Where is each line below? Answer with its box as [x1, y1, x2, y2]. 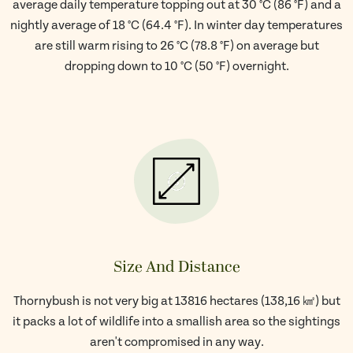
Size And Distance [113, 255, 240, 279]
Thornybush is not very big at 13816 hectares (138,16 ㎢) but [13, 294, 340, 309]
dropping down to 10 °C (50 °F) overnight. [64, 59, 289, 74]
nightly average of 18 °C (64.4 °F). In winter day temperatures [10, 18, 343, 33]
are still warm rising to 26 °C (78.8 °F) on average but [34, 39, 319, 54]
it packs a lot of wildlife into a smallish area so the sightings [13, 314, 340, 329]
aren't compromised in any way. [89, 335, 264, 350]
